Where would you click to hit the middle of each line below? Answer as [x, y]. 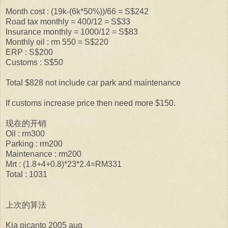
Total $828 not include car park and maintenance [93, 82]
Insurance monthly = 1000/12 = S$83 [72, 32]
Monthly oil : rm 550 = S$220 [57, 42]
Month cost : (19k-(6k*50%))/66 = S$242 [77, 11]
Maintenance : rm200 [44, 154]
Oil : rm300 [25, 133]
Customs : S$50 [34, 62]
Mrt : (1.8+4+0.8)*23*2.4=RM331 [64, 164]
